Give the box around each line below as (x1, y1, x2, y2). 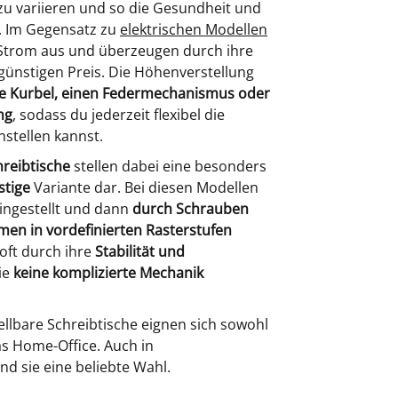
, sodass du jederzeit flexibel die (12, 105, 225, 124)
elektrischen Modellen (120, 20, 267, 39)
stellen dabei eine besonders (70, 156, 267, 176)
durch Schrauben (132, 199, 249, 219)
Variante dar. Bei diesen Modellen (30, 178, 259, 197)
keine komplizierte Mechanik (13, 263, 203, 283)
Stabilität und (95, 242, 185, 261)
